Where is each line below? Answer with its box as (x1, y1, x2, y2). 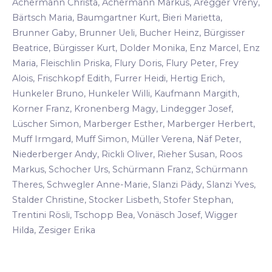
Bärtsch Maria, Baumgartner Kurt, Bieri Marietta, (12, 12, 222, 24)
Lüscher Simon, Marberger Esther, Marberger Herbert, (12, 118, 255, 130)
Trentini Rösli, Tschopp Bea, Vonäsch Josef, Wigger (12, 209, 237, 221)
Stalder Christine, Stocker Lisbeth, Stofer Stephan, (12, 194, 233, 206)
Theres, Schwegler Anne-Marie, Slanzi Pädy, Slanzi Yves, (12, 179, 256, 191)
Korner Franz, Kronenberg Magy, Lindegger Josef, (12, 103, 233, 115)
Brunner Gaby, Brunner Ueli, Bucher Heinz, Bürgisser (12, 27, 245, 39)
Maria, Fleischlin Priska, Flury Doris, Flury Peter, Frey (12, 58, 239, 69)
